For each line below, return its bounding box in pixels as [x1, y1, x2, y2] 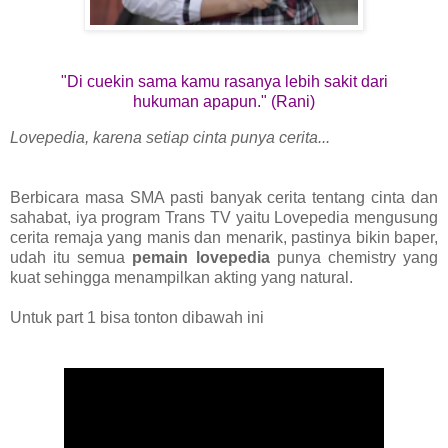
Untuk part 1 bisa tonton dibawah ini [10, 308, 264, 326]
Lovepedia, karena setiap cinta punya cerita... [10, 128, 330, 146]
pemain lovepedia [132, 248, 270, 266]
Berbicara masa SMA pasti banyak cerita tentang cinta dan [10, 188, 438, 206]
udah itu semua [10, 248, 133, 266]
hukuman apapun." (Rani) [133, 92, 315, 110]
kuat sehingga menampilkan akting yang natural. [10, 268, 353, 286]
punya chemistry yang [269, 248, 439, 266]
